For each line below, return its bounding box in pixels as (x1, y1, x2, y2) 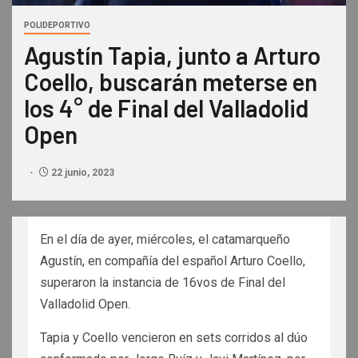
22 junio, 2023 (49, 166, 114, 178)
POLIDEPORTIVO (24, 20, 90, 30)
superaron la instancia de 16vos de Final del (40, 274, 285, 290)
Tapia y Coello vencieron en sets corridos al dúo (40, 329, 308, 345)
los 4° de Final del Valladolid (24, 93, 308, 122)
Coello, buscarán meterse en (24, 66, 317, 96)
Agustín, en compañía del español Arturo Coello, (40, 253, 305, 268)
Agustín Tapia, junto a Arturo (24, 40, 320, 70)
